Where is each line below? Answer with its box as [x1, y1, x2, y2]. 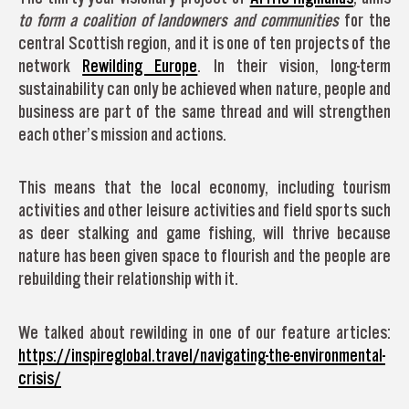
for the [339, 9, 392, 30]
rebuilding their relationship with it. [18, 268, 238, 289]
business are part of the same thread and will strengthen [18, 100, 391, 121]
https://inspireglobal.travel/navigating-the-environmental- [18, 344, 385, 365]
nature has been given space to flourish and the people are [18, 246, 391, 267]
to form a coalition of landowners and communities [18, 9, 340, 30]
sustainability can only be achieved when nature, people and [18, 78, 391, 99]
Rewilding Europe [82, 55, 198, 76]
